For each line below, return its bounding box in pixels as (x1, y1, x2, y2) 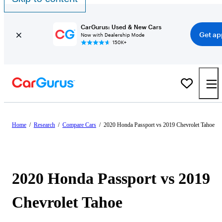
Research (34, 121, 55, 128)
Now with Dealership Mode (80, 32, 145, 38)
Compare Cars (62, 121, 96, 128)
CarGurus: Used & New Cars (80, 23, 162, 30)
